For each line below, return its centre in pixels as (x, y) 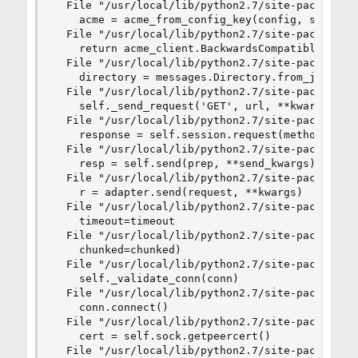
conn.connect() (111, 307)
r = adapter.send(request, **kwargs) (178, 192)
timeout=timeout (114, 221)
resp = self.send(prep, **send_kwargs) (184, 163)
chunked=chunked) (117, 250)
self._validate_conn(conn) (146, 278)
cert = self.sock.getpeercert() (162, 336)
